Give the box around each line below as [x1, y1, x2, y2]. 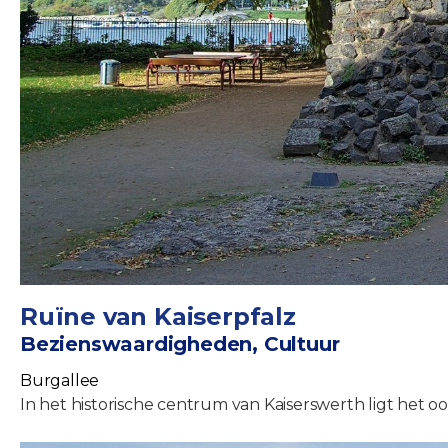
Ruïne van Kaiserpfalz [20, 301, 296, 331]
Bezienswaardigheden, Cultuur [20, 331, 340, 356]
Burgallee [20, 370, 100, 390]
